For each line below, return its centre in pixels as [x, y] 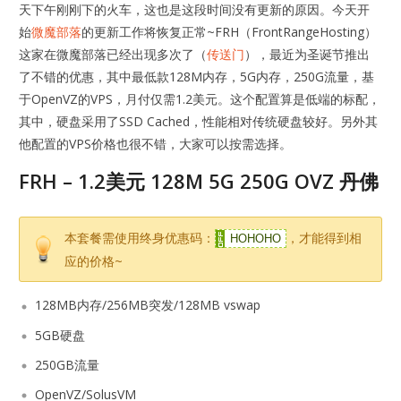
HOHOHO [256, 239]
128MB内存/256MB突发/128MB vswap [148, 305]
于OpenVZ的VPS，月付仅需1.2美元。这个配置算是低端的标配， [200, 99]
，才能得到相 [324, 238]
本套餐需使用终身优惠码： [140, 238]
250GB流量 [68, 364]
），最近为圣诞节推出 [307, 55]
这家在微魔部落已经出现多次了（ [113, 55]
